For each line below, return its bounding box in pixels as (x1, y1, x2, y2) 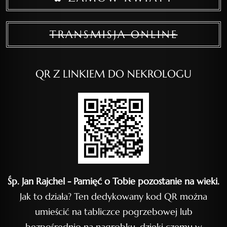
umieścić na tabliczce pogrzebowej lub (34, 206, 193, 217)
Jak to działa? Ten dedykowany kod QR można (20, 191, 207, 202)
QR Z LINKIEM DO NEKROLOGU (35, 67, 192, 81)
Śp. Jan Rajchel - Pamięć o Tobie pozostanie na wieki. (8, 175, 219, 187)
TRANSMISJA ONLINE (49, 28, 178, 41)
